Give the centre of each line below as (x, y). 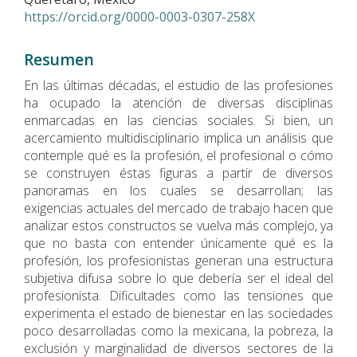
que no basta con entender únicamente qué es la (178, 243)
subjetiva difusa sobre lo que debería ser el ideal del (178, 278)
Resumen (59, 59)
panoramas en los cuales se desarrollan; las (178, 190)
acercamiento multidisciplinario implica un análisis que (178, 137)
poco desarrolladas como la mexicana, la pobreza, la (178, 330)
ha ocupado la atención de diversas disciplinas (178, 102)
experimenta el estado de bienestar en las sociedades (178, 313)
